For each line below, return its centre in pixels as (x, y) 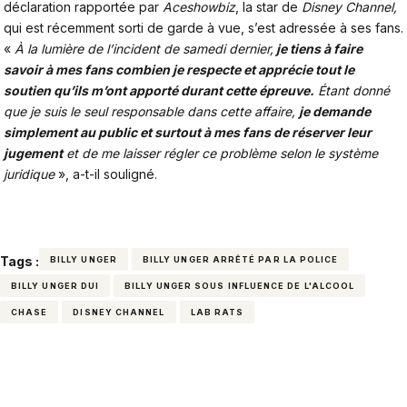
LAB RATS (217, 312)
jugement (33, 153)
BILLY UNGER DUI (55, 285)
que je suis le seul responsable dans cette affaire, (151, 111)
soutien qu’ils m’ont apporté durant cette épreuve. (159, 90)
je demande (335, 111)
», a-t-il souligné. (106, 174)
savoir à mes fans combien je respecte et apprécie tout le (179, 69)
